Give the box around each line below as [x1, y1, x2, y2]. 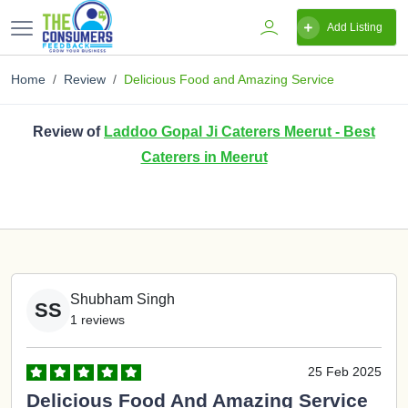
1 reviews [70, 312, 125, 327]
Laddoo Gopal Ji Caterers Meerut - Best [104, 124, 375, 139]
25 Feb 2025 [308, 364, 382, 379]
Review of [33, 124, 104, 139]
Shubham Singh [70, 291, 175, 307]
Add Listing [327, 21, 382, 34]
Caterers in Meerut [140, 149, 268, 165]
